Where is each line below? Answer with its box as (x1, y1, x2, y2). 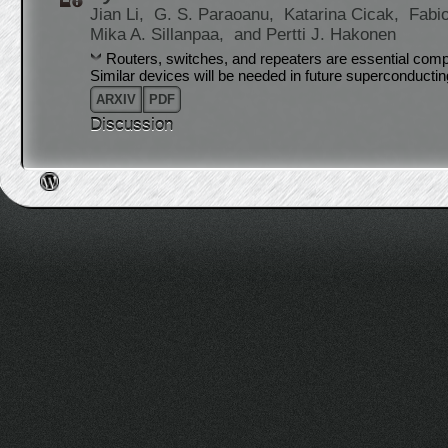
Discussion (90, 115, 173, 134)
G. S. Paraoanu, (154, 5, 279, 24)
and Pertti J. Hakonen (234, 25, 396, 44)
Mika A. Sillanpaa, (90, 25, 229, 44)
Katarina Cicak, (284, 5, 404, 24)
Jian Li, (90, 5, 149, 24)
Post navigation (40, 155, 174, 175)
